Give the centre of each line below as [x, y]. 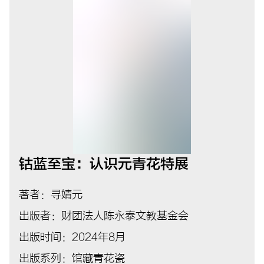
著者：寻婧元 [51, 194]
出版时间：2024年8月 [72, 237]
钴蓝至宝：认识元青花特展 [104, 164]
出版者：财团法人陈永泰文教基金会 [104, 216]
